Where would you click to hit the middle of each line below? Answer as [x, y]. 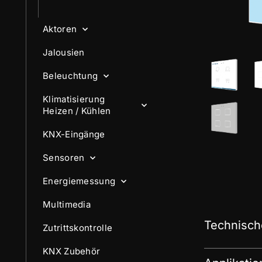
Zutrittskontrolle [78, 228]
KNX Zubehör [72, 251]
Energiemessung [79, 181]
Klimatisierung [74, 99]
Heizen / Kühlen [77, 111]
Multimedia [67, 204]
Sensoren [64, 158]
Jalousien [64, 52]
